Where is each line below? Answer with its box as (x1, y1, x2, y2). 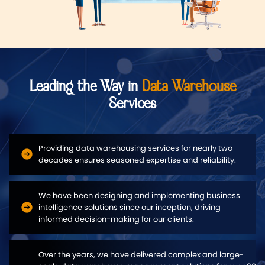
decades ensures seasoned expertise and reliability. (38, 154, 236, 166)
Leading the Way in (29, 77, 142, 96)
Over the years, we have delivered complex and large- (38, 248, 244, 260)
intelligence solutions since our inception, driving (38, 201, 221, 213)
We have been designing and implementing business (38, 189, 240, 201)
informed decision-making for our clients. (38, 213, 194, 225)
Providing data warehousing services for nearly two (38, 142, 232, 154)
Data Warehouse (141, 77, 236, 96)
